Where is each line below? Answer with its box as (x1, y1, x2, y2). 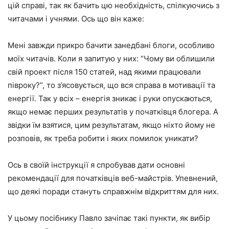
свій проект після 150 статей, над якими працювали (8, 67, 201, 77)
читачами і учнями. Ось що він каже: (8, 14, 144, 24)
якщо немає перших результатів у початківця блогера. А (8, 107, 218, 117)
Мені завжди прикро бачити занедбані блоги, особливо (8, 40, 215, 50)
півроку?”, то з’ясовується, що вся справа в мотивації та (8, 80, 215, 90)
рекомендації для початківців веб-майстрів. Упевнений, (8, 173, 218, 183)
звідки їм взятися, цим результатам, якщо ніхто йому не (8, 120, 215, 130)
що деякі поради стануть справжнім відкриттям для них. (8, 187, 219, 196)
